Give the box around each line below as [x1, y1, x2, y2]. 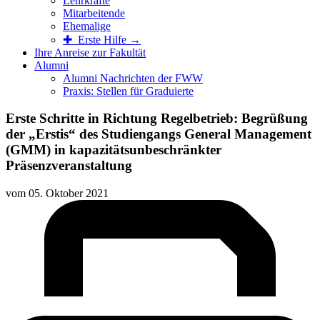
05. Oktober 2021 [29, 187, 109, 200]
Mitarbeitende [63, 6, 125, 19]
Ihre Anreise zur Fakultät [34, 46, 146, 59]
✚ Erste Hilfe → [63, 33, 141, 46]
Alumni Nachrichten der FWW [63, 71, 203, 84]
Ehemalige [63, 19, 111, 32]
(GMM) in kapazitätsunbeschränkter [6, 142, 221, 158]
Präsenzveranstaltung [6, 158, 132, 174]
